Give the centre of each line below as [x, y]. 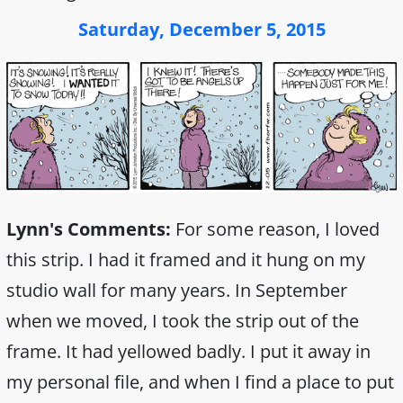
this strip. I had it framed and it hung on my [186, 259]
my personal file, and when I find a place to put [200, 381]
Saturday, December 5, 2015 [201, 29]
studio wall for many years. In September [177, 290]
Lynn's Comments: [89, 228]
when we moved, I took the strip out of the [183, 320]
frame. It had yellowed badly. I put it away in [188, 351]
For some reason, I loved [275, 228]
